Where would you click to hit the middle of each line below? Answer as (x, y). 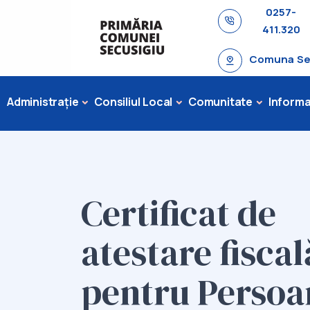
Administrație (43, 102)
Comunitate (221, 102)
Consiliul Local (134, 102)
